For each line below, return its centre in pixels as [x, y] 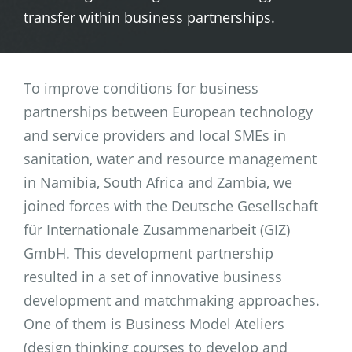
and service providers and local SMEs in [155, 135]
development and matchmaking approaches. [172, 300]
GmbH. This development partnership [148, 253]
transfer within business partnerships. [149, 17]
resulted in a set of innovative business [153, 276]
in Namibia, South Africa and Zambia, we [158, 182]
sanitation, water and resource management [170, 158]
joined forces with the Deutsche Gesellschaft [171, 205]
